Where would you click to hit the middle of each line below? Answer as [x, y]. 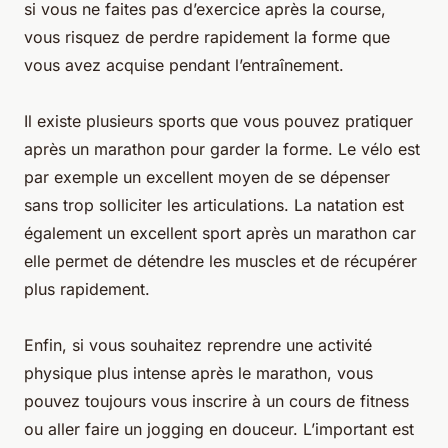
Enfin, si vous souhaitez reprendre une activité [198, 344]
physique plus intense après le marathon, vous [198, 372]
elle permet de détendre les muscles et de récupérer [220, 260]
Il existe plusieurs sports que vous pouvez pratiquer [218, 120]
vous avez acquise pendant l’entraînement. [184, 64]
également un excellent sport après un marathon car [220, 232]
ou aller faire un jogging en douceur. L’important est [219, 428]
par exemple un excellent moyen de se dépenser [207, 176]
